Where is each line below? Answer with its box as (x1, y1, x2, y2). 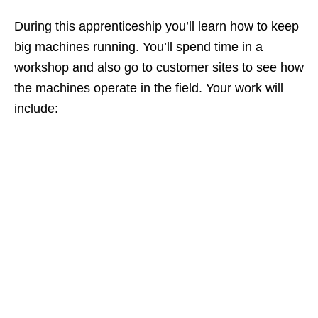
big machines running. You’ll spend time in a (14, 40, 263, 55)
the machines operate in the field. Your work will (14, 81, 283, 96)
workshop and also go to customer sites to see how (14, 60, 304, 75)
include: (14, 102, 58, 116)
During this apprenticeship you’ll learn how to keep (14, 19, 299, 34)
